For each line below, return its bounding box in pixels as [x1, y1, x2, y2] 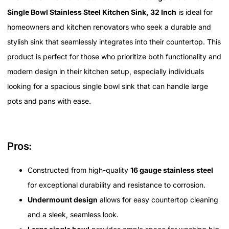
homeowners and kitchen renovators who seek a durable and [7, 22, 211, 31]
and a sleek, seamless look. [28, 210, 119, 219]
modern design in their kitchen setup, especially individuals [7, 66, 204, 76]
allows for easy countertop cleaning [98, 195, 218, 204]
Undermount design [28, 195, 98, 204]
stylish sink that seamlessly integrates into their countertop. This [7, 37, 221, 46]
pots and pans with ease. [7, 96, 91, 105]
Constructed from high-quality [28, 165, 130, 174]
